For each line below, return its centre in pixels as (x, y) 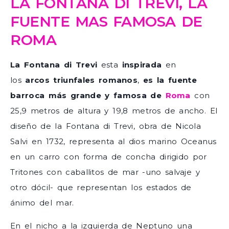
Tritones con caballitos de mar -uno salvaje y (105, 172)
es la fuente (170, 80)
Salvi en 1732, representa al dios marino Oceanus (113, 142)
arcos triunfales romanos (82, 80)
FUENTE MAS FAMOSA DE (106, 22)
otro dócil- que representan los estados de (101, 188)
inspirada (142, 65)
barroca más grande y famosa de (88, 96)
